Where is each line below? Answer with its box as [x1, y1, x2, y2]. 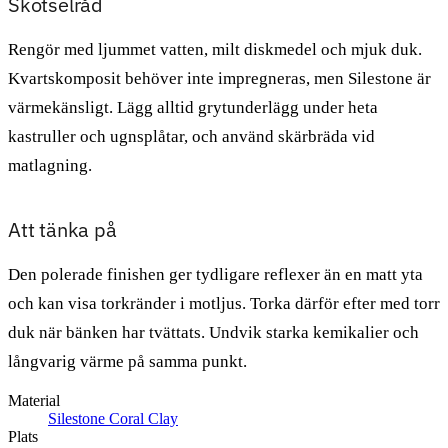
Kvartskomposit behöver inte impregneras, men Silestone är [8, 68, 431, 88]
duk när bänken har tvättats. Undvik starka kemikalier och [8, 322, 419, 342]
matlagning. [8, 155, 92, 175]
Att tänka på [8, 215, 117, 243]
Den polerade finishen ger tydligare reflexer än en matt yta [8, 264, 423, 284]
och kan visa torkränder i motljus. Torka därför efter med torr [8, 293, 440, 313]
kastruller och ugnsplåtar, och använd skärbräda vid [8, 126, 375, 146]
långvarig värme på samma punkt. [8, 351, 247, 371]
